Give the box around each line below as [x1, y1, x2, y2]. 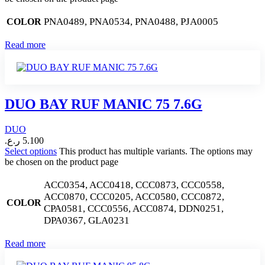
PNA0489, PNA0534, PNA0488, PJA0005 [44, 16, 218, 28]
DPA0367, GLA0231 [44, 214, 130, 226]
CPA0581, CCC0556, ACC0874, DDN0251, [44, 202, 224, 214]
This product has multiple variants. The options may [59, 146, 253, 156]
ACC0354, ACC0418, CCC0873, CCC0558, [44, 179, 224, 190]
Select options [5, 146, 57, 156]
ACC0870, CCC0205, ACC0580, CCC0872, [44, 190, 224, 202]
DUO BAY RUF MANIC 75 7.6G [5, 96, 202, 112]
